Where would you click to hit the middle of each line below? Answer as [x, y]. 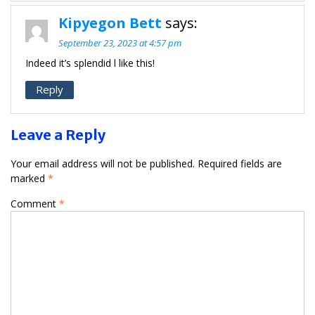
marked [29, 178]
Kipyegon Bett [110, 22]
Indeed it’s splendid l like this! [90, 63]
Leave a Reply [58, 134]
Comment [35, 203]
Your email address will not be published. [103, 163]
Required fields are [240, 163]
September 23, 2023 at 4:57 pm [120, 43]
